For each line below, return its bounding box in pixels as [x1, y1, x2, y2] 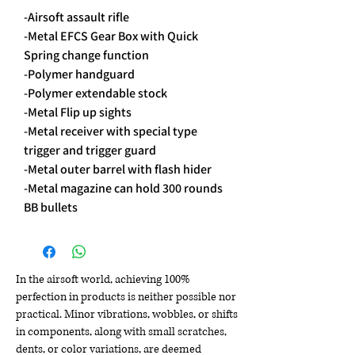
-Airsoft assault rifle [24, 9, 129, 26]
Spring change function [24, 47, 149, 64]
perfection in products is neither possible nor [16, 289, 236, 305]
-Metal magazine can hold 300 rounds [24, 180, 223, 197]
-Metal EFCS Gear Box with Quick [24, 28, 198, 45]
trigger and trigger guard [24, 142, 156, 159]
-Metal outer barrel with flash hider [24, 161, 212, 178]
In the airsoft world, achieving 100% [16, 272, 189, 288]
